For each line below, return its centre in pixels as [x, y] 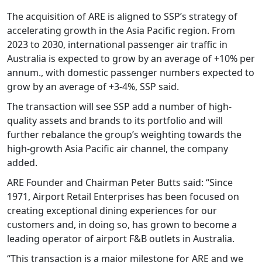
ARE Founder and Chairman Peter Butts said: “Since [120, 183]
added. [22, 163]
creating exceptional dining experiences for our [112, 211]
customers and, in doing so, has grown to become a [122, 225]
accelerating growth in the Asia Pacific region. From [121, 31]
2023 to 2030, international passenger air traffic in [117, 45]
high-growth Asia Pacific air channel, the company [118, 149]
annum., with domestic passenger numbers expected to [131, 73]
